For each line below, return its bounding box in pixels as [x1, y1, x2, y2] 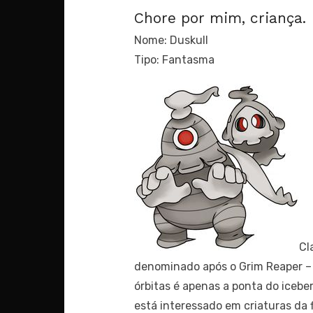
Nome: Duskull [134, 34, 208, 47]
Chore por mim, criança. [134, 9, 306, 27]
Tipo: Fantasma [134, 53, 214, 66]
